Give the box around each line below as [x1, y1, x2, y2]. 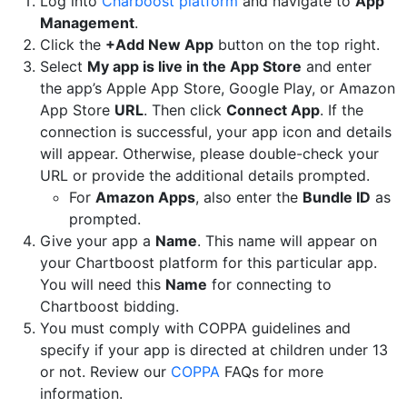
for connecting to [207, 275, 332, 294]
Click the [40, 35, 105, 55]
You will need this [40, 275, 165, 294]
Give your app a [40, 232, 155, 251]
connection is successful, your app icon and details [40, 123, 392, 142]
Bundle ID [303, 188, 371, 207]
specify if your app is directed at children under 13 [40, 341, 388, 360]
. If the [320, 101, 363, 120]
